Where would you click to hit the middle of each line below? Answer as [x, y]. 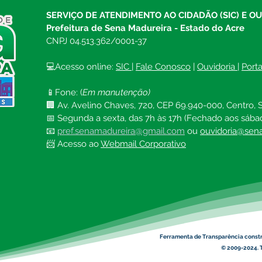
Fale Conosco [163, 67]
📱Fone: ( [64, 93]
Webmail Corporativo [143, 144]
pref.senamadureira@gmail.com [121, 131]
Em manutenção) [116, 93]
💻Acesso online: [81, 67]
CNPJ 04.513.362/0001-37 [96, 41]
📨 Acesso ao [73, 144]
